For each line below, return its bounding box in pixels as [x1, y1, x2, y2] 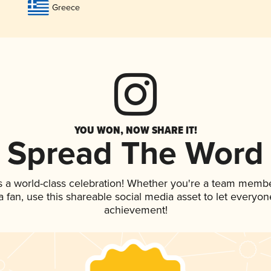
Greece [51, 2, 80, 13]
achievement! [103, 204, 168, 218]
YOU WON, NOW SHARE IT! [74, 122, 197, 139]
